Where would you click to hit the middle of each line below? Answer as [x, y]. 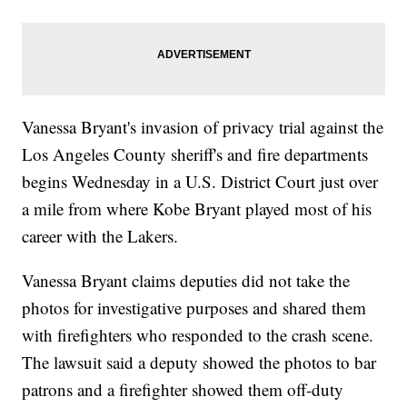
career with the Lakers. [100, 236]
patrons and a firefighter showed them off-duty [183, 390]
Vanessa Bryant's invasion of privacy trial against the [203, 127]
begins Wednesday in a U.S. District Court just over [200, 182]
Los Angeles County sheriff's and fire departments [195, 154]
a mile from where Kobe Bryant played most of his [197, 209]
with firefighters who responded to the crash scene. [198, 335]
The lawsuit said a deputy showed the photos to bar [199, 362]
